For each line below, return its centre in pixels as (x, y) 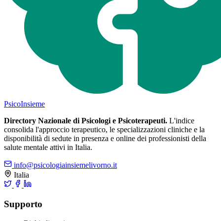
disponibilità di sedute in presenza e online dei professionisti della (105, 139)
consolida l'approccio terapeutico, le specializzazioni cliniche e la (104, 130)
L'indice (181, 121)
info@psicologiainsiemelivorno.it (64, 165)
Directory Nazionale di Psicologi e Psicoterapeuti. (86, 121)
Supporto (23, 204)
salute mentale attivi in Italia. (48, 147)
